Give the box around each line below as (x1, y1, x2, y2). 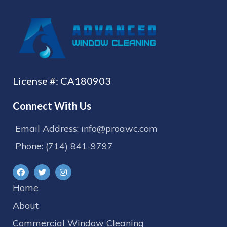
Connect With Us (13, 99, 91, 112)
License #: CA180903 (13, 74, 111, 87)
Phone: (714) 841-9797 (15, 140, 113, 152)
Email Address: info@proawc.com (15, 122, 158, 134)
